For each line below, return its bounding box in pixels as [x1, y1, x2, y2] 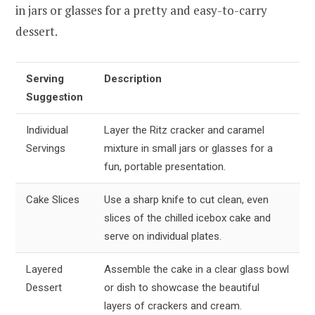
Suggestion [26, 90, 83, 103]
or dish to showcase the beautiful [104, 281, 259, 294]
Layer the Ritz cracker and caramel [104, 123, 264, 136]
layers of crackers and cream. [104, 299, 242, 312]
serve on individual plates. [104, 229, 221, 243]
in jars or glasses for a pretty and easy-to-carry [15, 1, 267, 18]
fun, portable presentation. [104, 160, 226, 173]
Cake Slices [26, 193, 79, 206]
